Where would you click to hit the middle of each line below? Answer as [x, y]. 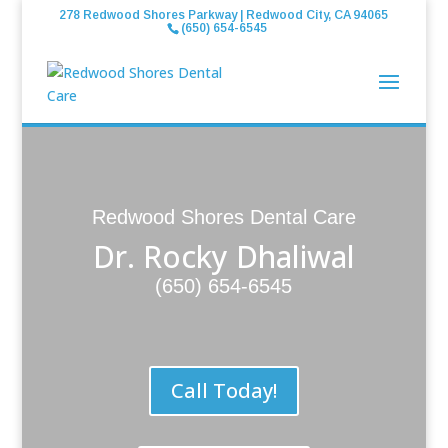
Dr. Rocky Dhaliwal [223, 256]
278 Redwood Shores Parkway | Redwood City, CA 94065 [224, 15]
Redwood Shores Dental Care [223, 217]
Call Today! [223, 390]
